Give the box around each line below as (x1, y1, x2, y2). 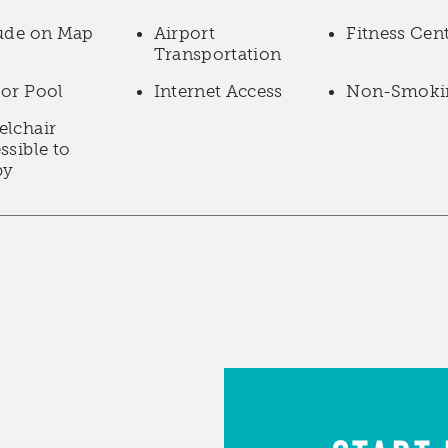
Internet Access (153, 81, 283, 101)
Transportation (153, 44, 282, 64)
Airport (153, 23, 215, 43)
